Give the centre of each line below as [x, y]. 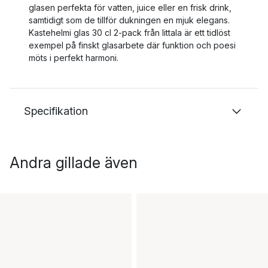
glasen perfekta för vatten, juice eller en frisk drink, [130, 7]
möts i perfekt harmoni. [74, 58]
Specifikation [56, 111]
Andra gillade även [74, 163]
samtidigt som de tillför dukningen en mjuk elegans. [129, 20]
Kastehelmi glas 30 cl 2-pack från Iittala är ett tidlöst [130, 33]
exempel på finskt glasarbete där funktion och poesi [132, 45]
